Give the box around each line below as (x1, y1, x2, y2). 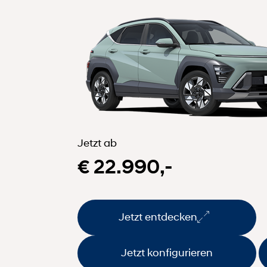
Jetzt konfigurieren (121, 246, 213, 260)
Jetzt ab (77, 136, 117, 150)
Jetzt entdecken (119, 210, 197, 224)
